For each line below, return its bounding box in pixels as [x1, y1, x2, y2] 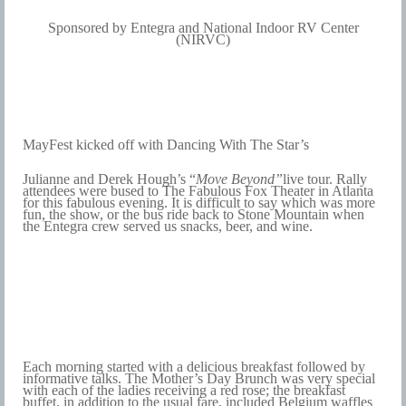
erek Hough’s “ [109, 171, 196, 188]
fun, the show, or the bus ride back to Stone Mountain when [23, 207, 364, 223]
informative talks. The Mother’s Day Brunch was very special [23, 370, 375, 386]
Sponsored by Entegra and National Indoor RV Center [47, 19, 359, 35]
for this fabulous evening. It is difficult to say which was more [23, 195, 375, 211]
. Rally [329, 171, 367, 188]
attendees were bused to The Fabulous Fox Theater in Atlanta [23, 183, 373, 199]
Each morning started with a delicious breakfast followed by [23, 358, 365, 374]
